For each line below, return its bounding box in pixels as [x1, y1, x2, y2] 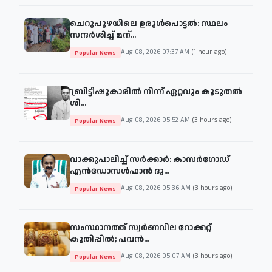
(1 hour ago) [191, 47, 227, 58]
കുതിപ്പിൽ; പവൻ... [70, 233, 149, 245]
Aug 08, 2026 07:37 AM [121, 47, 191, 58]
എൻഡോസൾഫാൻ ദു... [70, 165, 169, 177]
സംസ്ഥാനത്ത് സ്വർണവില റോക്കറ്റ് [70, 221, 211, 234]
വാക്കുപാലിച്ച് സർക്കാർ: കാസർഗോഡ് [70, 153, 229, 166]
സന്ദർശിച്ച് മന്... [70, 29, 136, 41]
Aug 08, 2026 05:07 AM [121, 251, 192, 262]
